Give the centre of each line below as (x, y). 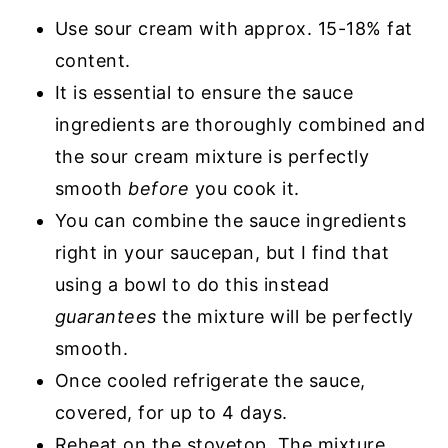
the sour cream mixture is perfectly (212, 157)
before (161, 189)
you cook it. (247, 189)
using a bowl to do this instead (192, 285)
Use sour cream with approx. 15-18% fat (233, 29)
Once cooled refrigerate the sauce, (210, 381)
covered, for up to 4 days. (171, 413)
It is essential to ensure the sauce (204, 93)
